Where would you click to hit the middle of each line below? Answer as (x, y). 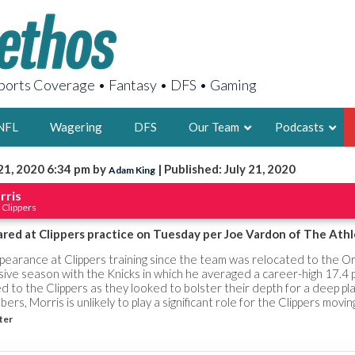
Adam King (132, 170)
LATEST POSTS (200, 337)
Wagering (76, 127)
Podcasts (300, 127)
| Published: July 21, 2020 (225, 169)
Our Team (214, 127)
